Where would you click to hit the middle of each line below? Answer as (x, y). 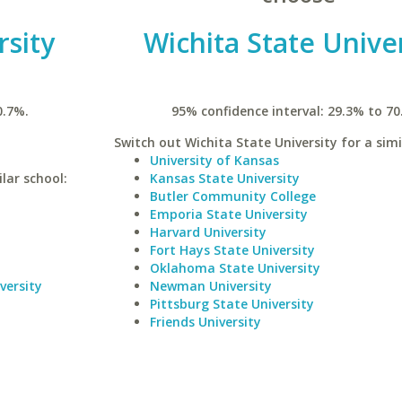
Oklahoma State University (235, 268)
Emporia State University (228, 214)
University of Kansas (214, 160)
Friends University (205, 322)
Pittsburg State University (232, 304)
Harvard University (208, 232)
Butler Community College (232, 196)
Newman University (210, 286)
